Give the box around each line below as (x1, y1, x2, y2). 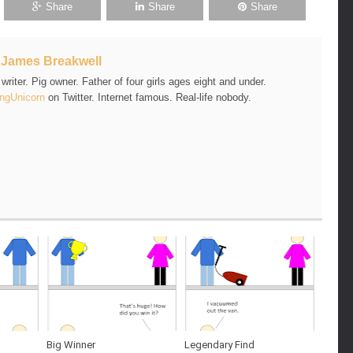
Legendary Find (184, 338, 255, 351)
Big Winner (46, 338, 95, 351)
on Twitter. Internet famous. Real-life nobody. (45, 91, 251, 103)
